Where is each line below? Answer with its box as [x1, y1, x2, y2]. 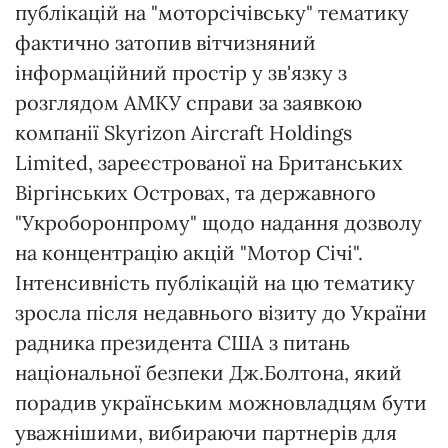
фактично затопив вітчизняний [15, 30, 316, 56]
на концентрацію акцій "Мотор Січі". [15, 240, 363, 266]
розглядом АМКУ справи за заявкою [15, 90, 362, 116]
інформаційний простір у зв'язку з [15, 60, 347, 86]
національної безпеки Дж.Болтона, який [15, 360, 402, 386]
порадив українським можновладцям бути [15, 390, 427, 416]
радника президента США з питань [15, 330, 350, 356]
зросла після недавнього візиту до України [15, 300, 427, 326]
